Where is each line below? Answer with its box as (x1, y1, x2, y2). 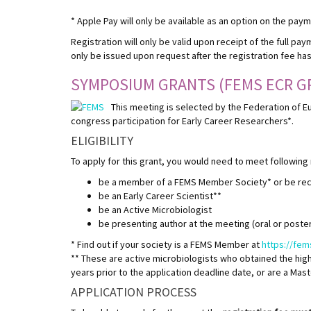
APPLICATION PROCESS (71, 283, 196, 300)
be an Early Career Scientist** (99, 189, 221, 202)
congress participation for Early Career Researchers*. (71, 114, 294, 127)
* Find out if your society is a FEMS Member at (71, 237, 262, 251)
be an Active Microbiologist (99, 203, 214, 216)
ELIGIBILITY (71, 132, 133, 149)
